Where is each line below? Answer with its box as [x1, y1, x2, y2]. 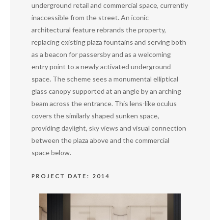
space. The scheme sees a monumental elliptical [31, 75, 178, 83]
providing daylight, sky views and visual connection [31, 124, 186, 132]
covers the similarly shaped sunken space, [31, 111, 159, 120]
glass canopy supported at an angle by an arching [31, 87, 181, 95]
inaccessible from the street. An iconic [31, 13, 149, 22]
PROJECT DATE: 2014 [31, 173, 110, 179]
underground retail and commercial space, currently [31, 1, 188, 9]
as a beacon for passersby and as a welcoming [31, 50, 171, 58]
